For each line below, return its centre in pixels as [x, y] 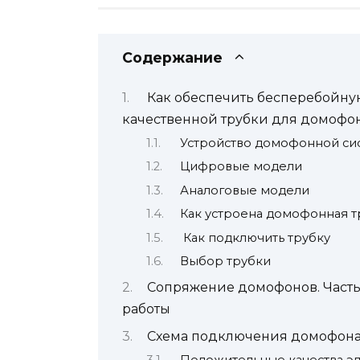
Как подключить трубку [255, 237]
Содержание [172, 58]
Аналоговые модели [244, 190]
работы [146, 309]
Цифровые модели [241, 167]
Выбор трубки [225, 261]
